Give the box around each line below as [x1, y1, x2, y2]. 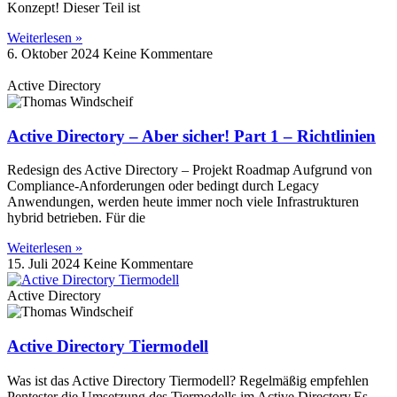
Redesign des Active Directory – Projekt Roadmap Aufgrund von [7, 162, 372, 178]
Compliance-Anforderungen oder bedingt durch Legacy [7, 178, 319, 194]
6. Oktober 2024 [7, 46, 103, 61]
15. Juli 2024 [7, 256, 83, 272]
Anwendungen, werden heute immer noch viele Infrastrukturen [7, 194, 359, 210]
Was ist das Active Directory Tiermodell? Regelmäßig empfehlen [7, 372, 369, 388]
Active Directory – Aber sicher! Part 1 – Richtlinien [7, 126, 376, 145]
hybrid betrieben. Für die [7, 210, 145, 226]
